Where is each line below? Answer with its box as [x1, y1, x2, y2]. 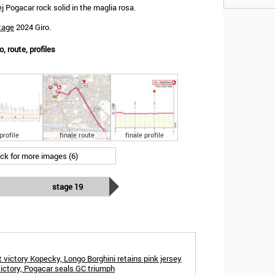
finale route [59, 130, 95, 139]
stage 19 [52, 181, 83, 192]
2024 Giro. [14, 21, 51, 33]
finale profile [125, 130, 164, 139]
